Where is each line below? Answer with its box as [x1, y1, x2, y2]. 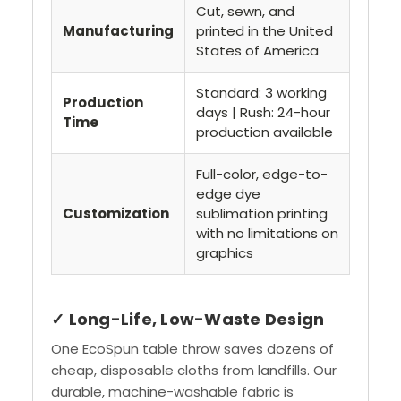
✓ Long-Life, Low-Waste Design [51, 308, 325, 331]
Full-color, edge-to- [196, 165, 328, 184]
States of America [196, 41, 322, 61]
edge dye [196, 184, 260, 204]
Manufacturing [63, 21, 174, 41]
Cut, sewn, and [196, 2, 294, 21]
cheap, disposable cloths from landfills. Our [51, 361, 337, 380]
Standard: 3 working [196, 83, 327, 103]
